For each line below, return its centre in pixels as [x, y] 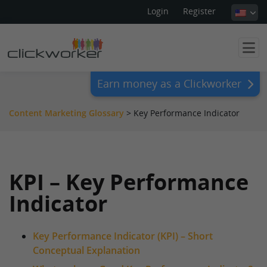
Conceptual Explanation [86, 250]
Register [199, 11]
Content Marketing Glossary [66, 113]
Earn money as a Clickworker [169, 83]
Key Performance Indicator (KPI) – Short [123, 236]
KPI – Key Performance [129, 182]
